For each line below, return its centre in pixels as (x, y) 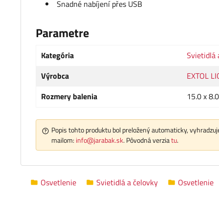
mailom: (64, 140)
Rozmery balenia (69, 97)
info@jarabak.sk (99, 140)
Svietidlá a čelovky (127, 182)
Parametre (62, 33)
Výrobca (55, 76)
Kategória (57, 55)
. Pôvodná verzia (147, 140)
